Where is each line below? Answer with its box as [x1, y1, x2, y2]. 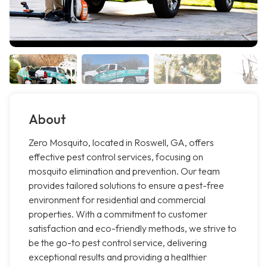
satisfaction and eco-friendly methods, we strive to [29, 222, 237, 235]
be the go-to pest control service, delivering [29, 237, 207, 249]
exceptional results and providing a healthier [29, 251, 207, 263]
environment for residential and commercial [29, 194, 206, 206]
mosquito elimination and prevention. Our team [29, 165, 220, 178]
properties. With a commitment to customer [29, 208, 207, 221]
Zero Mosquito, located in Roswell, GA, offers [29, 136, 214, 149]
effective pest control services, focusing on [29, 151, 203, 163]
